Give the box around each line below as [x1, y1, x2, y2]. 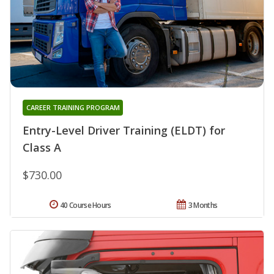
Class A [23, 139, 61, 155]
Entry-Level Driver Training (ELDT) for [23, 122, 225, 138]
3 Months [188, 199, 218, 210]
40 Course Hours [60, 199, 111, 210]
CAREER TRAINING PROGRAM [26, 102, 120, 112]
